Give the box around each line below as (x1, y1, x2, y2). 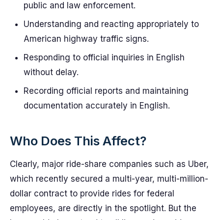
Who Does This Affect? (10, 133, 147, 148)
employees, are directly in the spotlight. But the (10, 203, 196, 213)
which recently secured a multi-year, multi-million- (10, 174, 208, 184)
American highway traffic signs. (24, 34, 149, 44)
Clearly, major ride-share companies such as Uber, (10, 159, 209, 169)
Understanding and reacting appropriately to (24, 19, 199, 29)
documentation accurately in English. (24, 101, 170, 110)
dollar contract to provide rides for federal (10, 189, 174, 198)
